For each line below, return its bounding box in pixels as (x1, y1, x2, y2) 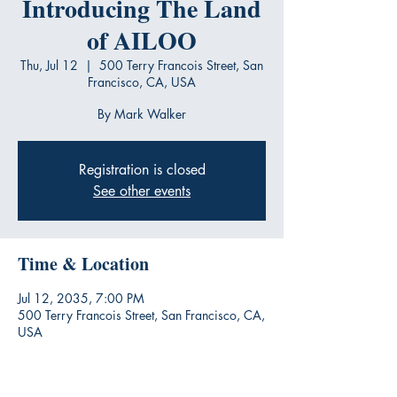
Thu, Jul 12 (20, 57, 78, 74)
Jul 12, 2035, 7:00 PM (18, 290, 144, 307)
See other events (93, 182, 191, 201)
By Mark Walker (97, 105, 186, 123)
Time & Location (18, 251, 149, 277)
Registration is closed (78, 160, 206, 180)
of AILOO (87, 22, 197, 59)
